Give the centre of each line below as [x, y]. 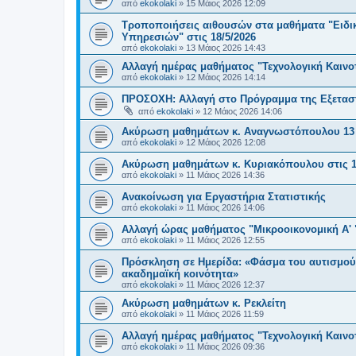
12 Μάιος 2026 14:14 [226, 77]
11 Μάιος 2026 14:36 [225, 174]
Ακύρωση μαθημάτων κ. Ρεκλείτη [204, 303]
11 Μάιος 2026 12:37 [225, 284]
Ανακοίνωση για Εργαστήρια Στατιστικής [224, 196]
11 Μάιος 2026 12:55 [225, 240]
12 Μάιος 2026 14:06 [242, 111]
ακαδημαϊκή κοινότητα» [180, 273]
